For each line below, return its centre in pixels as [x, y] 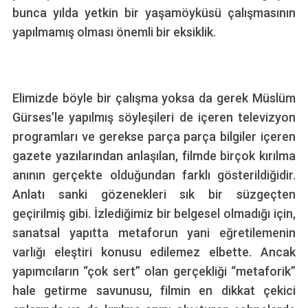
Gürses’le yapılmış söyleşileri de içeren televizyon [154, 117]
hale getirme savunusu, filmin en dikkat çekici [154, 290]
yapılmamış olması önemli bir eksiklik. [114, 32]
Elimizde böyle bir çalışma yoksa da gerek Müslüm [154, 98]
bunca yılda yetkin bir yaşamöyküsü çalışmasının [154, 12]
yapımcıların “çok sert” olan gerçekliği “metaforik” [154, 271]
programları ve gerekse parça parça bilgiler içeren [154, 136]
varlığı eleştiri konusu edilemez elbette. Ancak [154, 252]
